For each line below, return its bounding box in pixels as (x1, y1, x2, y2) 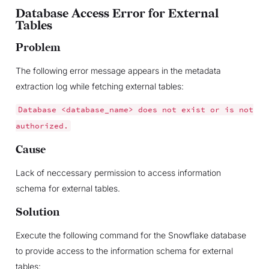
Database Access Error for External (15, 6, 219, 21)
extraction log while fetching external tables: (15, 80, 184, 91)
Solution (15, 205, 60, 219)
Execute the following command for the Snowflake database (15, 229, 246, 240)
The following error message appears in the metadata (15, 65, 221, 76)
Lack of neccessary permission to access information (15, 167, 221, 178)
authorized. (15, 121, 68, 130)
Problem (15, 41, 61, 54)
